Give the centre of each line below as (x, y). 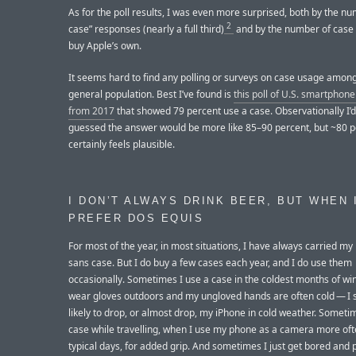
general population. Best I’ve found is (151, 94)
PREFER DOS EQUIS (136, 219)
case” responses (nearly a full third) (146, 29)
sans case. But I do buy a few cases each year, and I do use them (210, 262)
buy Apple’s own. (105, 45)
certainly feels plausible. (122, 144)
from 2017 (91, 110)
